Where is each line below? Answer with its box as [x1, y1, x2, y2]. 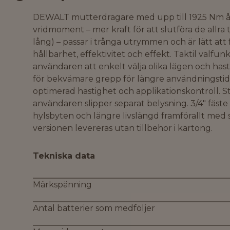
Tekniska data [33, 151, 95, 161]
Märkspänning [33, 180, 92, 189]
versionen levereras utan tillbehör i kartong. [33, 123, 213, 133]
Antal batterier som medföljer [33, 203, 155, 213]
